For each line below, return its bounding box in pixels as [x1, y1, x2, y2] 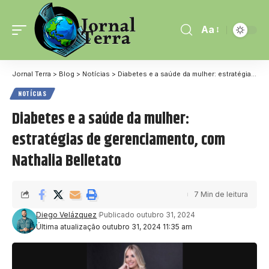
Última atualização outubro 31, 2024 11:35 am [36, 222, 193, 231]
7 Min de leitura [194, 189, 248, 199]
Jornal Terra [12, 69, 51, 78]
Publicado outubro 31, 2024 [99, 210, 196, 219]
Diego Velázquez [36, 210, 97, 219]
